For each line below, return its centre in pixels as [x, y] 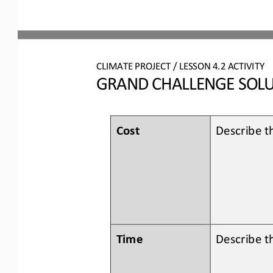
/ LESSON [193, 65]
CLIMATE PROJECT [133, 65]
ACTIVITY [247, 65]
